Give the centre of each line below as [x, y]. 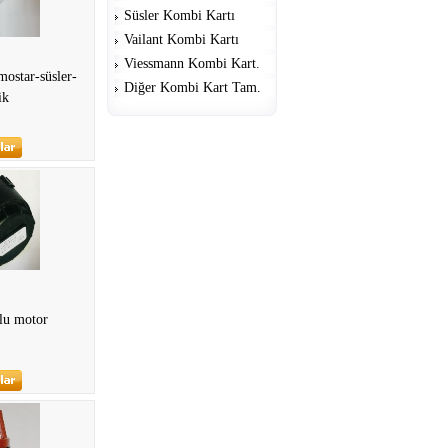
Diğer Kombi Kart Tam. [192, 87]
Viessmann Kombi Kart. [192, 63]
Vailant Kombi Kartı [181, 39]
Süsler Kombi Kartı [179, 15]
